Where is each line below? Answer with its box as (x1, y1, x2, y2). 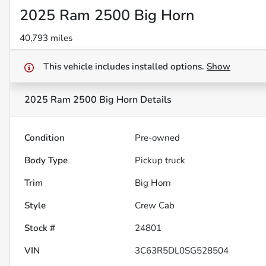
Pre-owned (135, 132, 180, 144)
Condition (24, 132, 65, 144)
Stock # (24, 222, 55, 235)
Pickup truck (135, 154, 186, 167)
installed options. (132, 61, 207, 73)
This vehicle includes (43, 61, 132, 73)
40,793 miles (20, 32, 72, 45)
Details (138, 93, 172, 107)
